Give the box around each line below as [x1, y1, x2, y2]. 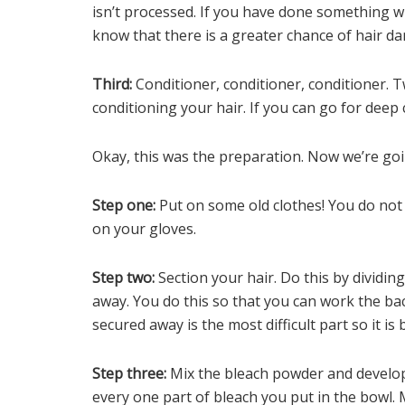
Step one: [92, 195, 159, 216]
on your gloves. [92, 219, 196, 240]
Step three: [92, 363, 170, 384]
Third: [92, 74, 136, 95]
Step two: [92, 268, 158, 288]
